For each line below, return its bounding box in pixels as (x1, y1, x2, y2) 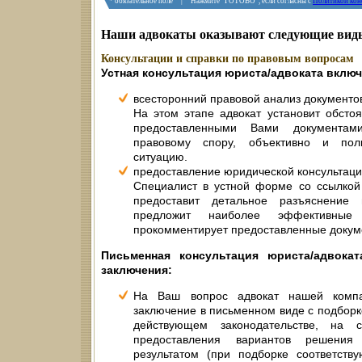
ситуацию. (133, 150, 187, 164)
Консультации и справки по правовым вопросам (101, 53, 354, 65)
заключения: (101, 263, 172, 277)
